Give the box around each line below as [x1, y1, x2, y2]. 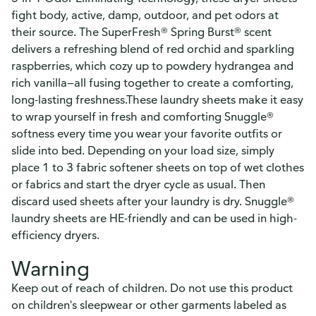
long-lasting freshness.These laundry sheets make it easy [11, 92, 303, 107]
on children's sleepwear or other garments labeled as [11, 298, 286, 312]
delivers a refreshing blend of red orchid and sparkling [11, 42, 294, 56]
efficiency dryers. [11, 228, 99, 242]
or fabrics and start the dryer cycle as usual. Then [11, 177, 265, 191]
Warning [11, 255, 90, 281]
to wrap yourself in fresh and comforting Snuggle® [11, 109, 274, 123]
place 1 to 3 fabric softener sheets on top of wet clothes [11, 160, 304, 174]
